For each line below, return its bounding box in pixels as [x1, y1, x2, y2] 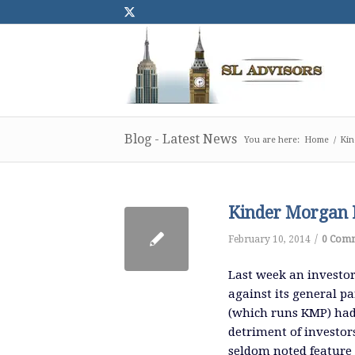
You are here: [244, 135, 300, 145]
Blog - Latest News [124, 132, 237, 147]
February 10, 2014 [228, 234, 311, 245]
